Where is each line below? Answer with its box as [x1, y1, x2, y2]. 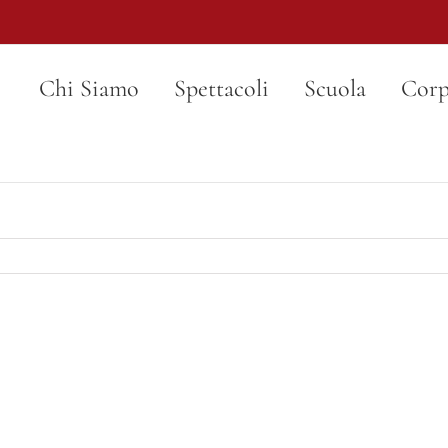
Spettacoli [174, 73, 269, 103]
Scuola [304, 73, 366, 103]
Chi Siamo [39, 73, 139, 103]
